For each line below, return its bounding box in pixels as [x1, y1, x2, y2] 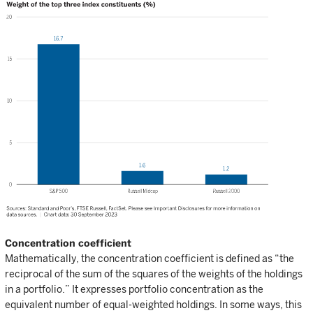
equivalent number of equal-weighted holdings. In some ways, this [5, 299, 302, 311]
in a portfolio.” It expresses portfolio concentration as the [5, 284, 263, 296]
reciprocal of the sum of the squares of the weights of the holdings [5, 268, 303, 280]
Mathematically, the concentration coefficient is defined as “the [5, 253, 294, 265]
